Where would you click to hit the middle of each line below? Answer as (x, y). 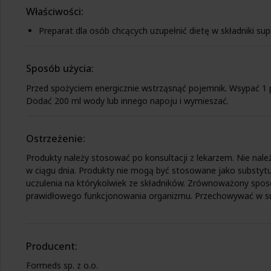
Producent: (52, 246)
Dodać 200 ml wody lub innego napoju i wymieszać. (127, 100)
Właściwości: (55, 12)
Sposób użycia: (60, 69)
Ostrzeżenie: (56, 138)
